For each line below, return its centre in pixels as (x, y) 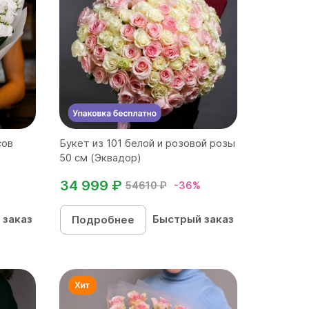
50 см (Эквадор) (100, 158)
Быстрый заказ (193, 219)
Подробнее (103, 220)
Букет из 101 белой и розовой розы (147, 143)
